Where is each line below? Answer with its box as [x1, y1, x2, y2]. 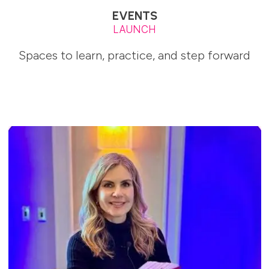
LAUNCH [113, 23, 156, 35]
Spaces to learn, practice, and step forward [19, 47, 250, 62]
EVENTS [112, 8, 157, 23]
